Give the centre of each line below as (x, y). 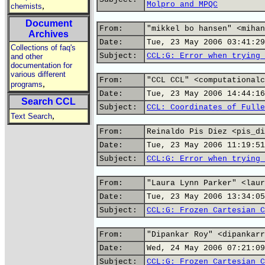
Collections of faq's (43, 48)
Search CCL (49, 101)
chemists (26, 6)
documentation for (41, 65)
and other (27, 56)
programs (27, 84)
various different (38, 74)
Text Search (31, 116)
